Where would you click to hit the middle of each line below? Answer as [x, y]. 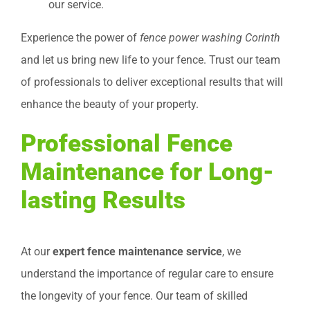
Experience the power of [80, 37]
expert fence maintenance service [137, 251]
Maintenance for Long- [147, 171]
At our [37, 251]
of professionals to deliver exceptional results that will [152, 82]
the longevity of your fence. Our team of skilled [134, 295]
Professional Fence [127, 143]
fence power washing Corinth [210, 37]
